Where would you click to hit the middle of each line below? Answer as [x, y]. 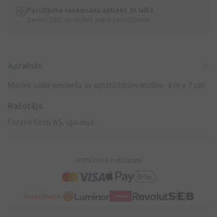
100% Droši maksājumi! [108, 160]
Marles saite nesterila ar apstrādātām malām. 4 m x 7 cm [106, 85]
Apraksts [25, 66]
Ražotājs [25, 106]
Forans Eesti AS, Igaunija [51, 122]
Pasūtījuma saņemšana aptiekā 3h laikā [90, 10]
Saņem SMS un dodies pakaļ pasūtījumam [89, 20]
